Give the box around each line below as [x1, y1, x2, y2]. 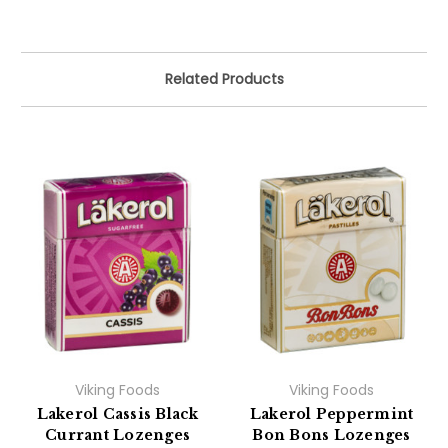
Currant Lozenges [45, 425, 190, 444]
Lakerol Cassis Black [36, 404, 199, 423]
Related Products [164, 68, 284, 89]
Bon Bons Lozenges [252, 425, 411, 444]
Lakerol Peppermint [249, 404, 414, 423]
